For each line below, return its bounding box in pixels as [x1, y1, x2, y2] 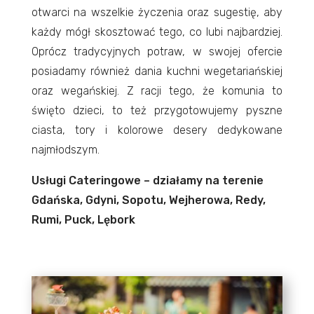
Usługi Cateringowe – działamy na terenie [31, 173, 264, 187]
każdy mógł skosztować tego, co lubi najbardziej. [31, 25, 283, 39]
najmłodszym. [31, 142, 100, 156]
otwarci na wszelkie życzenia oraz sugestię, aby [31, 5, 283, 19]
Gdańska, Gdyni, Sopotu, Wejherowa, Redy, [31, 193, 266, 207]
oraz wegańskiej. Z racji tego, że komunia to [31, 83, 283, 97]
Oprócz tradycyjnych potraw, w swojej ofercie [31, 44, 283, 58]
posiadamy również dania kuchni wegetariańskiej [31, 64, 283, 78]
